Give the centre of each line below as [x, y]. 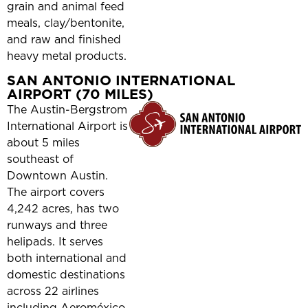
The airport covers [56, 192]
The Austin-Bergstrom [67, 110]
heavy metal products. [67, 56]
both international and [67, 258]
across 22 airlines [53, 291]
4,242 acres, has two [63, 209]
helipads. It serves [55, 242]
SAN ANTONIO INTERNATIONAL [121, 81]
